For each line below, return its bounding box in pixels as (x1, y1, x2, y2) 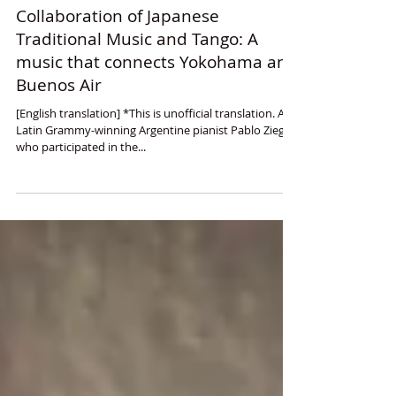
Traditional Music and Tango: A (16, 70, 258, 93)
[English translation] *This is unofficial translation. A (16, 148, 285, 164)
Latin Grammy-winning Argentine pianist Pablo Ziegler (16, 164, 298, 180)
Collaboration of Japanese (16, 47, 219, 70)
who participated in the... (16, 181, 146, 197)
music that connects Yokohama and (16, 93, 298, 116)
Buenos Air (16, 116, 102, 139)
